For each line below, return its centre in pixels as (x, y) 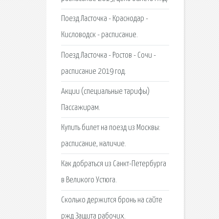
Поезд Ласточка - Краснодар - (104, 19)
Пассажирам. (80, 108)
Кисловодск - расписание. (99, 35)
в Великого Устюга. (89, 180)
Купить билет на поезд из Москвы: (110, 128)
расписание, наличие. (93, 144)
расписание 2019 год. (93, 71)
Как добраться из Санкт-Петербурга (113, 164)
